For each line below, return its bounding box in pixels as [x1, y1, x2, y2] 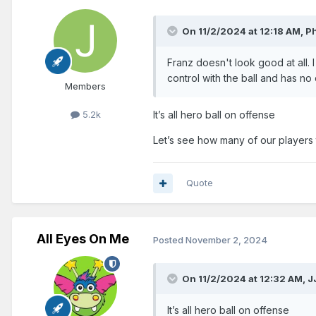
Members [65, 80, 106, 92]
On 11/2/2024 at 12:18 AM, [182, 25, 305, 37]
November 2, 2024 [186, 234, 267, 246]
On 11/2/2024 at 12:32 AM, [182, 272, 308, 284]
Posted [153, 234, 186, 246]
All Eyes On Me [36, 231, 129, 247]
